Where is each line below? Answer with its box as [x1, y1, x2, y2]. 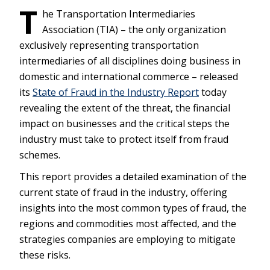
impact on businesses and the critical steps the [19, 117, 230, 131]
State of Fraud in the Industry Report [33, 86, 199, 99]
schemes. [19, 148, 60, 162]
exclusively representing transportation [19, 39, 199, 52]
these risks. [19, 248, 71, 262]
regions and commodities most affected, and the [19, 217, 236, 231]
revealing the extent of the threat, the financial [19, 101, 230, 115]
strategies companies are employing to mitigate [19, 233, 236, 246]
